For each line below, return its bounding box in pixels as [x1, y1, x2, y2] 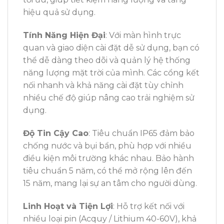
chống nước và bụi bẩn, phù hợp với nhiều [23, 141, 191, 151]
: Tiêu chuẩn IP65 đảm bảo [88, 128, 194, 138]
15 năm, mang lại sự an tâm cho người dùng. [23, 178, 197, 188]
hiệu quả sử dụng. [23, 7, 95, 17]
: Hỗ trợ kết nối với [113, 201, 184, 211]
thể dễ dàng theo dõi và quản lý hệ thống [23, 55, 190, 65]
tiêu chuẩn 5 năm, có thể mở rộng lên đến [23, 166, 192, 176]
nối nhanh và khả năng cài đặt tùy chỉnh [23, 80, 183, 90]
